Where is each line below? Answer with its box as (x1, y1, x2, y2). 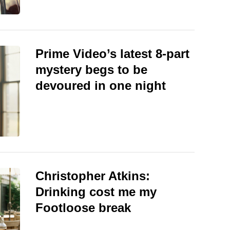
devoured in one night (35, 78, 166, 92)
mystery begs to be (35, 62, 147, 76)
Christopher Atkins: (35, 169, 150, 183)
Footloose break (35, 201, 131, 215)
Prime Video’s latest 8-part (35, 46, 189, 61)
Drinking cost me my (35, 185, 157, 199)
